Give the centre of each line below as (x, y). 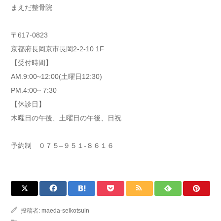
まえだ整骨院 (32, 8)
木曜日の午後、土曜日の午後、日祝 (66, 118)
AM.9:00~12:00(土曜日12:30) (56, 77)
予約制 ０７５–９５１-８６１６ (62, 146)
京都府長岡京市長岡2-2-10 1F (57, 49)
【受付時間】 (32, 63)
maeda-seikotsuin (65, 211)
